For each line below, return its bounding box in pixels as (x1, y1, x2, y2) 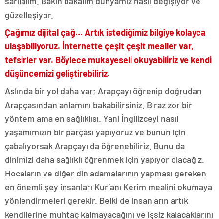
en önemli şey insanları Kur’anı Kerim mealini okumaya (5, 181, 212, 192)
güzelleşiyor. (5, 9, 53, 20)
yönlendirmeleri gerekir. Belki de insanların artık (5, 195, 188, 206)
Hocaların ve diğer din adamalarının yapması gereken (5, 167, 206, 178)
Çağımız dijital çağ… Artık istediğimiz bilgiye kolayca (5, 26, 206, 38)
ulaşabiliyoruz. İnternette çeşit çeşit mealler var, (5, 40, 194, 51)
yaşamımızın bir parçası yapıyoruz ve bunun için (5, 126, 186, 137)
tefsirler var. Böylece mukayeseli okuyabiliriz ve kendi (5, 54, 212, 65)
